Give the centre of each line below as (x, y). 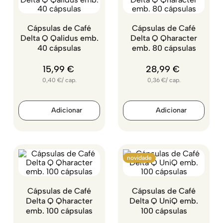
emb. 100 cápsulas (59, 211)
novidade (139, 158)
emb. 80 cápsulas (164, 48)
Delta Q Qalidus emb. (59, 38)
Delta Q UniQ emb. (164, 201)
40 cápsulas (59, 48)
